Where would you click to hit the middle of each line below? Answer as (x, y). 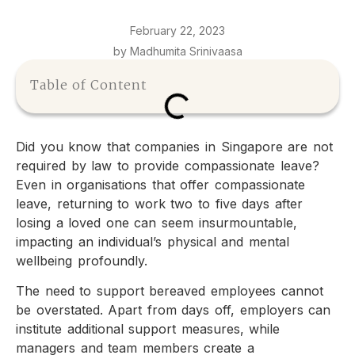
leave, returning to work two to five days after (159, 203)
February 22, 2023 (177, 30)
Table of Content (88, 84)
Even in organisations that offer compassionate (160, 184)
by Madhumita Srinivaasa (177, 51)
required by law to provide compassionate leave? (168, 165)
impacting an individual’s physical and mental (153, 241)
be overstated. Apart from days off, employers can (174, 310)
